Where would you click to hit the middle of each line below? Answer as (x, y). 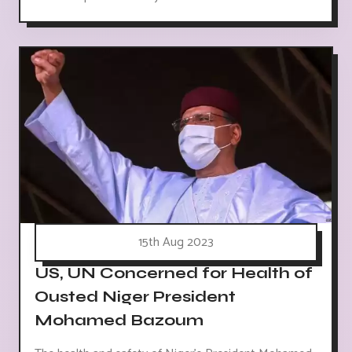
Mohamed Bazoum (119, 320)
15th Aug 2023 (176, 242)
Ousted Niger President (135, 296)
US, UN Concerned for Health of (174, 273)
